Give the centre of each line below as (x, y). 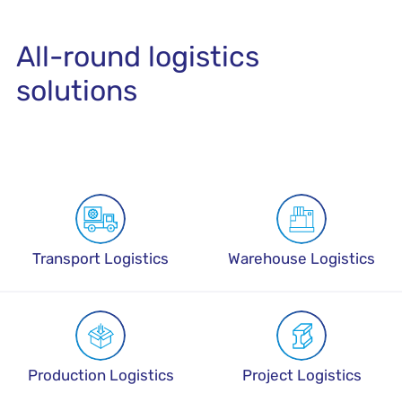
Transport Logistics (100, 258)
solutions (76, 91)
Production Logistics (100, 375)
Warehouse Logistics (301, 258)
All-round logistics (137, 57)
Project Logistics (301, 375)
